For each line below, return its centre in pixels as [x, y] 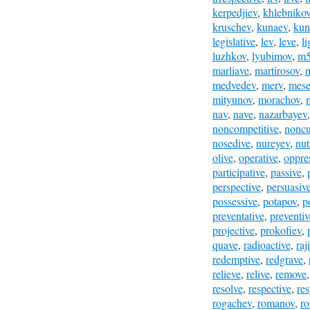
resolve [228, 288]
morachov [279, 99]
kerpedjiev [235, 12]
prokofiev [281, 230]
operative [258, 157]
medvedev [234, 85]
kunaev [272, 27]
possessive [235, 201]
